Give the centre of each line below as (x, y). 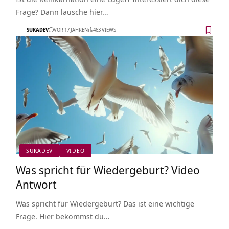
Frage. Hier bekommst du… (63, 216)
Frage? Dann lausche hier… (62, 12)
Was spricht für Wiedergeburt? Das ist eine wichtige (105, 203)
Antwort (36, 184)
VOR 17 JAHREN (71, 30)
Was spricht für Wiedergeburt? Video (108, 169)
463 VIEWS (104, 30)
